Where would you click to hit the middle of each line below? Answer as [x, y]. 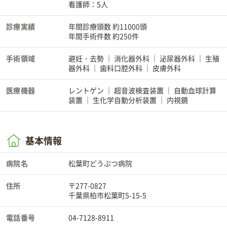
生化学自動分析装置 [125, 100]
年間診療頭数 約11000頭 [108, 27]
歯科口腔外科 [121, 68]
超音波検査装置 [139, 90]
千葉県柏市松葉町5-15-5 [107, 195]
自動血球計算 [195, 90]
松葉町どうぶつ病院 [100, 163]
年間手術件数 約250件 [104, 36]
